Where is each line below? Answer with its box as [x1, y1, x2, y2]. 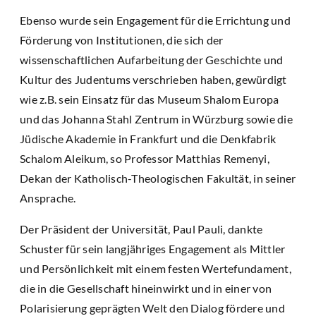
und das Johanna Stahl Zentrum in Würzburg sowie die [20, 111, 293, 126]
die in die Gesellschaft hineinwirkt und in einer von [20, 281, 272, 295]
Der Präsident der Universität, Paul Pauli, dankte [20, 221, 263, 236]
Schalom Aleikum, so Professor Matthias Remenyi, [20, 151, 269, 165]
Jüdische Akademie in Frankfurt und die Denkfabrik [20, 131, 276, 145]
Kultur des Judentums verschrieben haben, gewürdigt [20, 72, 287, 86]
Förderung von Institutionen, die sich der [20, 32, 224, 47]
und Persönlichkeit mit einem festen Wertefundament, [20, 261, 291, 275]
